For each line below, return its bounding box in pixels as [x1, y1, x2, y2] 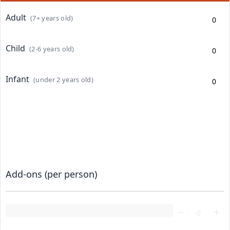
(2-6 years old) [29, 44, 74, 53]
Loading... [6, 205, 40, 215]
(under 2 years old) [33, 75, 94, 84]
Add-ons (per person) [6, 168, 97, 180]
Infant [6, 73, 31, 85]
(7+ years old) [30, 13, 73, 23]
